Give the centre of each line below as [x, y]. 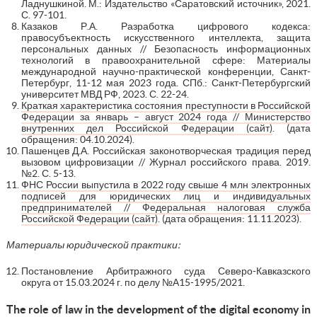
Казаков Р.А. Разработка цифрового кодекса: [166, 26]
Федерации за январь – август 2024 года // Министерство [166, 116]
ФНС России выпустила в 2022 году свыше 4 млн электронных [166, 184]
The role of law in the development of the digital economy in [158, 309]
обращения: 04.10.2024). [77, 139]
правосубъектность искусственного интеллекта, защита [166, 37]
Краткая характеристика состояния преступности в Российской [166, 105]
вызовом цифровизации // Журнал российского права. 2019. [166, 162]
